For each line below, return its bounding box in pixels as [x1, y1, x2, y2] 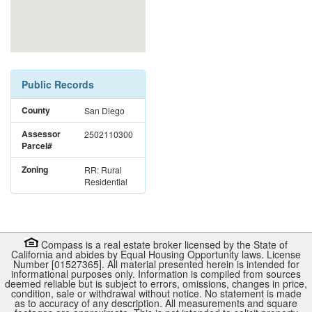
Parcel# [22, 139, 52, 152]
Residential [84, 175, 127, 187]
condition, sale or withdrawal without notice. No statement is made [10, 286, 302, 300]
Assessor [22, 127, 61, 140]
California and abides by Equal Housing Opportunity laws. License [11, 247, 301, 261]
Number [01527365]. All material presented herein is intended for [13, 256, 299, 271]
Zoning [22, 162, 48, 175]
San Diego [84, 104, 125, 116]
